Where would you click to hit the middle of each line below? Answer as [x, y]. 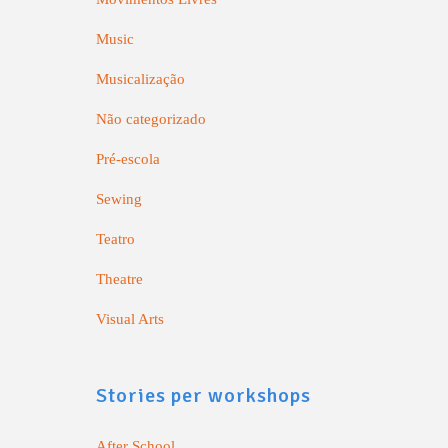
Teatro [115, 239]
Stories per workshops [203, 395]
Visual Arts [130, 319]
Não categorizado [151, 119]
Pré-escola [128, 159]
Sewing [119, 199]
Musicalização [140, 79]
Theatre [119, 279]
